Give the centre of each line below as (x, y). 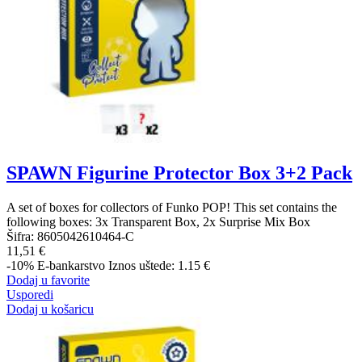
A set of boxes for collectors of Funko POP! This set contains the (172, 207)
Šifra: (22, 236)
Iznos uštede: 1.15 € (159, 265)
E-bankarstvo (71, 265)
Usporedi (30, 294)
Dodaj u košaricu (50, 309)
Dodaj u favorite (48, 280)
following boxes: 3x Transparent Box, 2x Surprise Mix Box (158, 221)
